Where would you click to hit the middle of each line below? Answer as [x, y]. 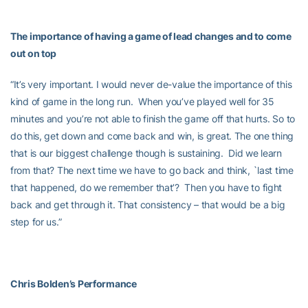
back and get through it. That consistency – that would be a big [148, 205]
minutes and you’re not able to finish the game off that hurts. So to [153, 119]
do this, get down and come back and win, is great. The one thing [152, 136]
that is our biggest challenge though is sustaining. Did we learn [146, 153]
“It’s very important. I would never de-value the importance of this [151, 84]
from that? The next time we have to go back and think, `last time [152, 170]
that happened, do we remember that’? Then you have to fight [146, 187]
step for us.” [36, 222]
